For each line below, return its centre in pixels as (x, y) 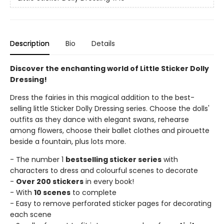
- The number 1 (38, 160)
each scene (31, 215)
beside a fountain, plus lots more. (68, 142)
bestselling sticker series (113, 160)
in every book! (109, 182)
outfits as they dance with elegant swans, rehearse (99, 120)
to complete (93, 193)
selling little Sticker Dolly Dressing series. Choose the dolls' (110, 109)
